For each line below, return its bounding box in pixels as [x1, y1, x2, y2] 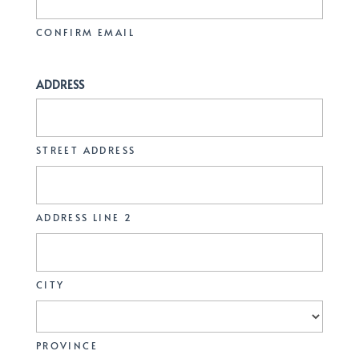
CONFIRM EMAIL [35, 26, 135, 38]
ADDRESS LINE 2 [35, 211, 133, 224]
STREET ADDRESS [35, 143, 136, 156]
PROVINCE [35, 339, 98, 352]
